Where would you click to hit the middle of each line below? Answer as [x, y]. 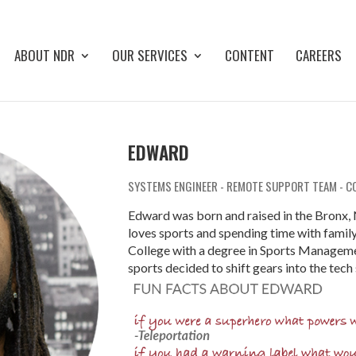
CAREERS [319, 55]
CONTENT [250, 55]
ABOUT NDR [44, 55]
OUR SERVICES [150, 55]
